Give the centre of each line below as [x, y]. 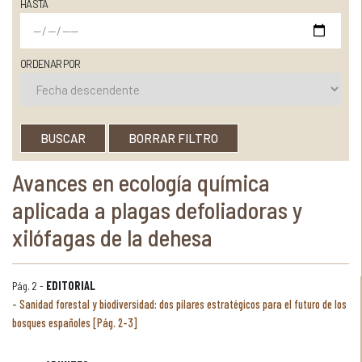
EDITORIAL [71, 286]
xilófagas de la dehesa [112, 237]
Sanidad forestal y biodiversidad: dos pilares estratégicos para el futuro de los [183, 304]
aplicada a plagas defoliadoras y [157, 210]
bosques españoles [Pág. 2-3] [75, 323]
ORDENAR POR [51, 64]
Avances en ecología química [141, 182]
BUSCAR [63, 138]
